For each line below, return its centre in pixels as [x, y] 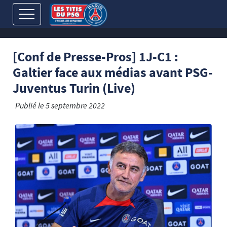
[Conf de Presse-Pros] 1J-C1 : [96, 58]
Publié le [30, 107]
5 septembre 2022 [75, 107]
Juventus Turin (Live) [74, 90]
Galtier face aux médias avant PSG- [113, 74]
